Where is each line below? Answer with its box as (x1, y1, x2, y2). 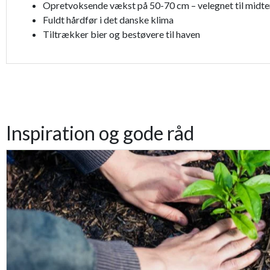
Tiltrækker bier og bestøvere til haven (43, 28, 200, 40)
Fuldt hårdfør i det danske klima (43, 14, 174, 26)
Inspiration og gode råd (6, 121, 194, 145)
